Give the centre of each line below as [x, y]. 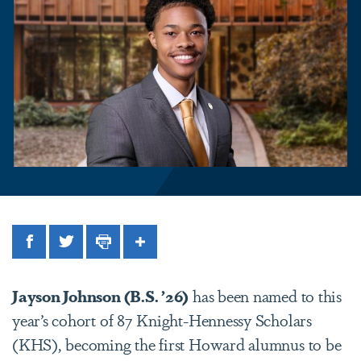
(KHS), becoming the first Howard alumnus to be [177, 343]
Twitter [90, 247]
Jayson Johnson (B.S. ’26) [101, 295]
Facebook [61, 247]
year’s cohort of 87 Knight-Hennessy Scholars [162, 319]
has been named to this [265, 295]
